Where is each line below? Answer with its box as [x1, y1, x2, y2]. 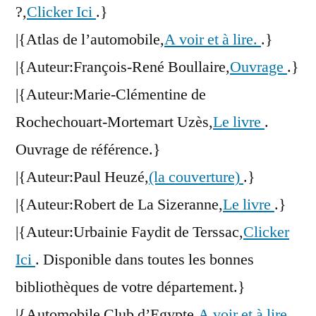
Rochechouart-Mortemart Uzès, [16, 112, 213, 133]
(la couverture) [149, 167, 243, 188]
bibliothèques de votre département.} [16, 277, 245, 298]
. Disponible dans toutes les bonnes [35, 250, 254, 270]
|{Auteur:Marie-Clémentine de [16, 85, 206, 105]
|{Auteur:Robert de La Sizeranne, [16, 195, 223, 215]
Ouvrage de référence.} [16, 140, 161, 160]
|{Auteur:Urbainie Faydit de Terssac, [16, 222, 243, 243]
